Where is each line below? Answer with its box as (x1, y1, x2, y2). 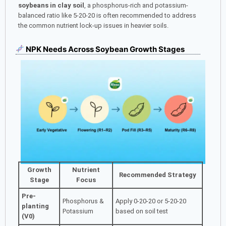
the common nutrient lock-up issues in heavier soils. (18, 21, 168, 29)
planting (22, 202, 49, 210)
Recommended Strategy (119, 171, 196, 179)
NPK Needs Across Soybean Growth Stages (24, 44, 185, 54)
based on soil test (116, 207, 168, 215)
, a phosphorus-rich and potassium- (84, 1, 188, 9)
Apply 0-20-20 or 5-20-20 (116, 197, 186, 205)
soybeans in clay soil (18, 1, 84, 9)
